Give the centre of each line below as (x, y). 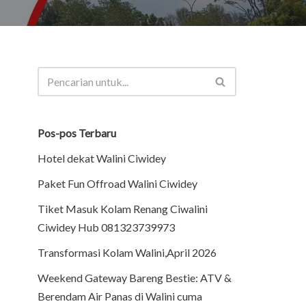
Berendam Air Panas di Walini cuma (120, 296)
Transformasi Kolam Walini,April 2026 (127, 252)
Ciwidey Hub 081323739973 (106, 227)
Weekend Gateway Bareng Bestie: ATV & (135, 278)
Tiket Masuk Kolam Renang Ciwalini (123, 209)
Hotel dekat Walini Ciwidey (102, 158)
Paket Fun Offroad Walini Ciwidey (117, 183)
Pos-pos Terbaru (77, 133)
